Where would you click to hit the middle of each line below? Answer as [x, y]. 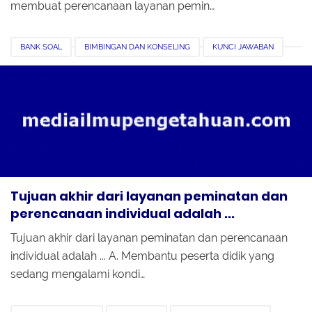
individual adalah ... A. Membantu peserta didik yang [142, 256]
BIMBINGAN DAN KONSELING [137, 47]
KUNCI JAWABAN [243, 47]
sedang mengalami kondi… [78, 274]
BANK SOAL [41, 47]
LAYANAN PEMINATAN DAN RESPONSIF [196, 68]
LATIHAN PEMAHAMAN [62, 68]
